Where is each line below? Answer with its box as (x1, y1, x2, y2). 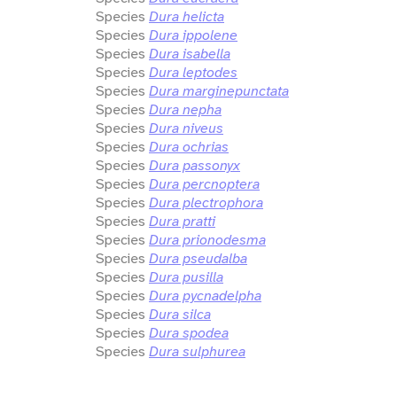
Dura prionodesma (149, 230, 266, 249)
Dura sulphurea (149, 341, 245, 361)
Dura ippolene (149, 25, 237, 44)
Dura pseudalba (149, 248, 247, 268)
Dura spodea (149, 323, 229, 342)
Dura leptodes (149, 62, 237, 82)
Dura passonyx (149, 155, 240, 175)
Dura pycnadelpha (149, 285, 261, 305)
